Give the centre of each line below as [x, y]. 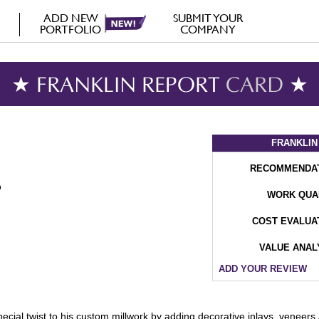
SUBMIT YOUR [208, 18]
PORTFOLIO [71, 30]
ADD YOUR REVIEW [263, 269]
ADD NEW [70, 18]
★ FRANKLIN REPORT [118, 87]
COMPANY [208, 30]
